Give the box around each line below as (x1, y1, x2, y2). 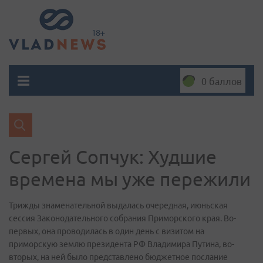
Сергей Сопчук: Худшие (9, 146, 217, 167)
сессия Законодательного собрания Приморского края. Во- (9, 214, 236, 223)
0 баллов (201, 76, 242, 87)
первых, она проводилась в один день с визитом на (9, 227, 204, 236)
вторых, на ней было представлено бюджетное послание (9, 252, 228, 262)
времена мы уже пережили (9, 168, 251, 190)
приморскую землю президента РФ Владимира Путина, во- (9, 240, 234, 249)
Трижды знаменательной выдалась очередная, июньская (9, 201, 228, 210)
